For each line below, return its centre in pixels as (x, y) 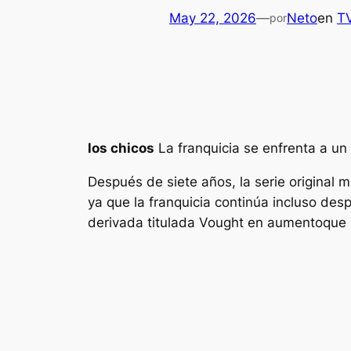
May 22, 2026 (213, 18)
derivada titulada (143, 222)
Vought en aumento (261, 222)
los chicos (121, 148)
